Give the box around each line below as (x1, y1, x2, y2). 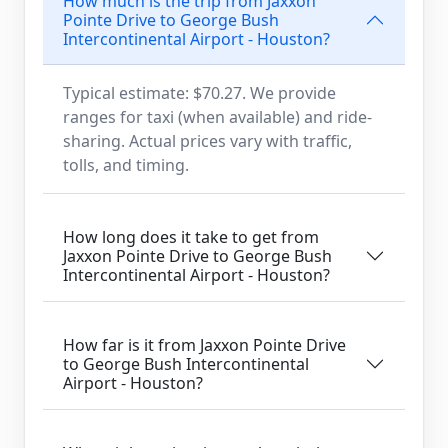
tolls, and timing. (63, 153, 189, 176)
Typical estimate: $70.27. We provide (63, 81, 336, 104)
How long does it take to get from (63, 225, 319, 248)
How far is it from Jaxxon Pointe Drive (63, 333, 346, 356)
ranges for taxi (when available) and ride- (63, 105, 372, 128)
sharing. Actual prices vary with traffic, (63, 129, 352, 152)
